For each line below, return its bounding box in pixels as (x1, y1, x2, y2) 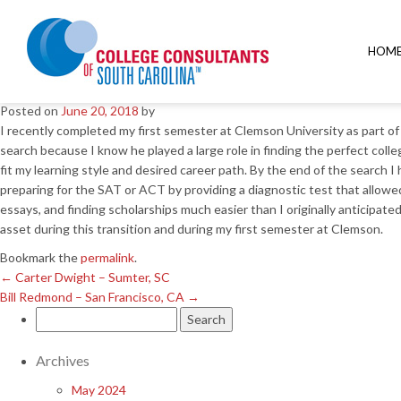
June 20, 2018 (61, 103, 139, 118)
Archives (36, 352, 90, 369)
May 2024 (72, 382, 126, 397)
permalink (81, 250, 134, 265)
